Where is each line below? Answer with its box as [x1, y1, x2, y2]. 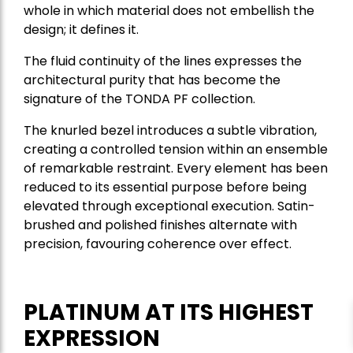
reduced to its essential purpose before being [24, 178, 307, 197]
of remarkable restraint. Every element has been [24, 159, 328, 178]
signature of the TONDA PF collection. [24, 90, 255, 109]
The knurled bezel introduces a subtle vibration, [24, 121, 317, 140]
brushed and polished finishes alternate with [24, 216, 297, 235]
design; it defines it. [24, 20, 139, 39]
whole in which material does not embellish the [24, 2, 314, 20]
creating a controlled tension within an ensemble [24, 140, 328, 159]
